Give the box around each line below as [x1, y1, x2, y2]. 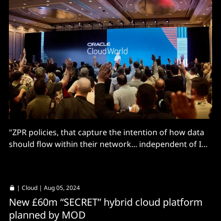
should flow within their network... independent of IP [9, 138, 206, 149]
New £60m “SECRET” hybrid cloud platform [9, 195, 203, 209]
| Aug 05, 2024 [37, 183, 80, 192]
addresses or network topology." [9, 150, 132, 161]
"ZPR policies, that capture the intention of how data [9, 126, 204, 138]
